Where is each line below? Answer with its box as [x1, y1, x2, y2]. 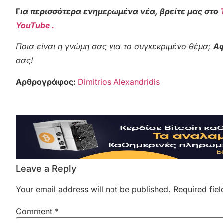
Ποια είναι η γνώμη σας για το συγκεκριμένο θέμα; [16, 41, 213, 52]
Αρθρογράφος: [16, 76, 78, 87]
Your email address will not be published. [16, 184, 171, 194]
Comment [16, 206, 55, 217]
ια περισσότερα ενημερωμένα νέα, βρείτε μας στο [20, 6, 220, 16]
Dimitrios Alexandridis [78, 76, 160, 87]
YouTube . [16, 20, 54, 30]
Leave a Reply [16, 163, 76, 174]
